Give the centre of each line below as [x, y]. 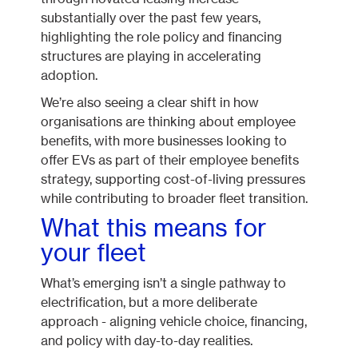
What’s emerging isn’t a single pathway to [164, 283]
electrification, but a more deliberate [149, 302]
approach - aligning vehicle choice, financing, [174, 321]
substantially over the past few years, [151, 18]
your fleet [94, 253]
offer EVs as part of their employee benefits [170, 160]
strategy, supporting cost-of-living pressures [173, 179]
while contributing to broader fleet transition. [175, 198]
